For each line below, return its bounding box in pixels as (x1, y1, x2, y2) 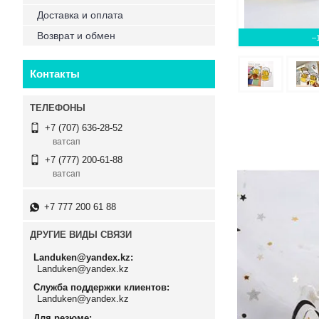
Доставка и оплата (37, 9, 123, 21)
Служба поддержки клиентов (33, 282, 167, 293)
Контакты (30, 68, 80, 80)
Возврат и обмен (37, 30, 115, 41)
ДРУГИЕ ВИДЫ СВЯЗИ (30, 229, 132, 240)
